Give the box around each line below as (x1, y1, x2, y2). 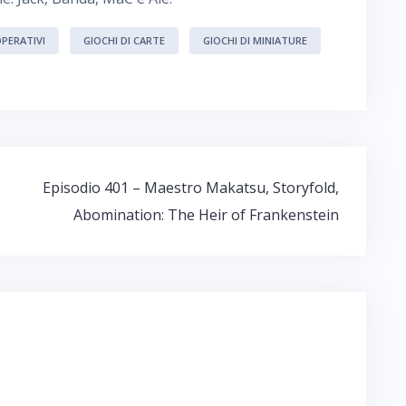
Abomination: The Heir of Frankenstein (73, 205, 339, 225)
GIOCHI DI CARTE (83, 34, 165, 47)
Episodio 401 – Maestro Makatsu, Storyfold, (43, 178, 339, 198)
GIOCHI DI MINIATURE (203, 34, 307, 47)
